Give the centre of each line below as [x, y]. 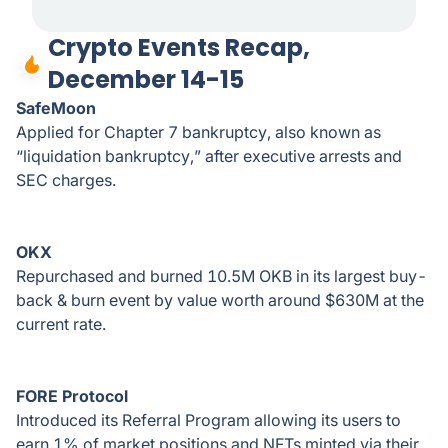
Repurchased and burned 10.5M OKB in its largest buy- [221, 276]
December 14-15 [146, 79]
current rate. [61, 324]
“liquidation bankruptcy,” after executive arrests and [209, 156]
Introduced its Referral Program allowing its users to [208, 420]
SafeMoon [56, 108]
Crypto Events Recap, [179, 47]
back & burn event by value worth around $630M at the [220, 300]
